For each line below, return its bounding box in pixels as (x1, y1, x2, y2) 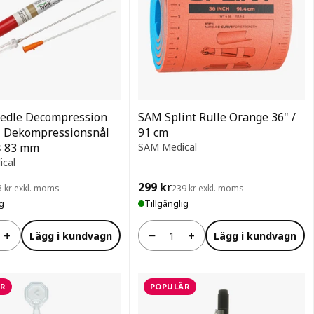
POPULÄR (150, 281, 191, 292)
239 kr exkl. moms (172, 182, 244, 194)
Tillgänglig (144, 197, 189, 210)
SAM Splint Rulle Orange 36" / (138, 109, 296, 125)
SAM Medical (138, 140, 197, 153)
